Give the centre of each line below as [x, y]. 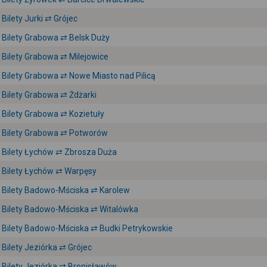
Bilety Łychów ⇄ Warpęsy [49, 171]
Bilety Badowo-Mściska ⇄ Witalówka [70, 209]
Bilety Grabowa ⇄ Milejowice [55, 57]
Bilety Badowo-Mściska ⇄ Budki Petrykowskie [87, 228]
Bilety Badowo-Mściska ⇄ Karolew [66, 190]
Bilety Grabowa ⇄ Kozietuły [53, 114]
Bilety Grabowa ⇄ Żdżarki [49, 95]
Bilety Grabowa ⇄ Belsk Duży [56, 38]
